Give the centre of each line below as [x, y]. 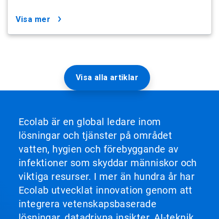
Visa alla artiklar [107, 78]
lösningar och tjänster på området [96, 136]
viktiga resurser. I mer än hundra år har [107, 177]
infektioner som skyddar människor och [108, 163]
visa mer [35, 20]
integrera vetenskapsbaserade [88, 204]
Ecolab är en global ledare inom [90, 122]
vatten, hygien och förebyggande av [99, 149]
